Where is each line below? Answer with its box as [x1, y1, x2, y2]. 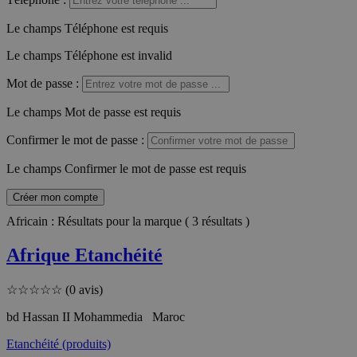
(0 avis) [65, 282, 103, 296]
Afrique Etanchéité [6, 244, 163, 265]
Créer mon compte [13, 190, 98, 203]
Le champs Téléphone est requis [6, 21, 168, 35]
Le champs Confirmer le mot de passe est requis [6, 161, 246, 175]
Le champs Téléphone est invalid [6, 48, 172, 62]
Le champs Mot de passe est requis [6, 104, 181, 119]
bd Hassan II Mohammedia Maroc [6, 309, 185, 324]
